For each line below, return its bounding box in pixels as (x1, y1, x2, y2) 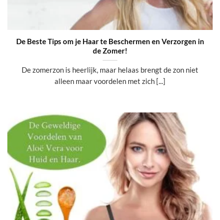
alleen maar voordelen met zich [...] (55, 76, 165, 85)
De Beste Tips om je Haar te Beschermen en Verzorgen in (16, 36, 204, 46)
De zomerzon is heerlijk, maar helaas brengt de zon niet (22, 65, 198, 74)
